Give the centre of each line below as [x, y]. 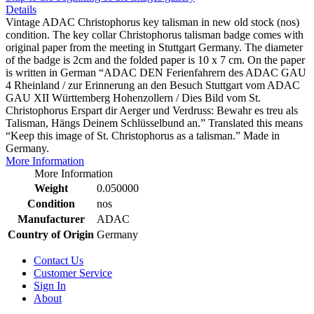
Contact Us [59, 260]
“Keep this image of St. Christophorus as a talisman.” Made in [143, 135]
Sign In [50, 285]
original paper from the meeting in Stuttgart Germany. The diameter [154, 47]
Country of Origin [51, 234]
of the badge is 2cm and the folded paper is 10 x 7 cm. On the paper [155, 60]
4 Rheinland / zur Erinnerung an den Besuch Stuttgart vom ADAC [153, 85]
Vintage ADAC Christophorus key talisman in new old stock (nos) [152, 22]
